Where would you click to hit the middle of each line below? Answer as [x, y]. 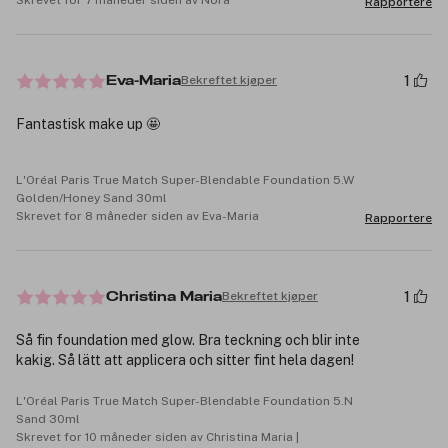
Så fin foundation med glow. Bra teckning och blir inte [188, 339]
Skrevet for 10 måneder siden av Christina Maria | [157, 436]
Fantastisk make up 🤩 [88, 123]
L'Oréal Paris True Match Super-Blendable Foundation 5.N [184, 400]
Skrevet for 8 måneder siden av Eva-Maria [137, 215]
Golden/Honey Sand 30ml [91, 197]
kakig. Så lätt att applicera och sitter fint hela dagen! [185, 359]
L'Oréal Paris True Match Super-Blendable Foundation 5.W [185, 179]
